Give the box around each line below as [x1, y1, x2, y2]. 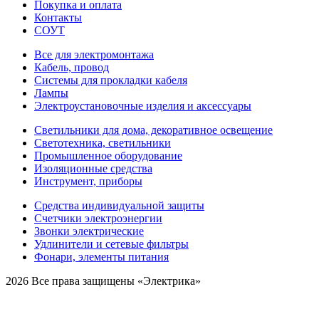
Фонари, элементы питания [34, 250, 169, 263]
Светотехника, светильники [34, 136, 171, 149]
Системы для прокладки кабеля [34, 73, 187, 86]
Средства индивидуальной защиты [34, 199, 204, 211]
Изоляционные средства [34, 162, 152, 174]
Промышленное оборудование [34, 149, 182, 162]
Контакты [34, 11, 82, 23]
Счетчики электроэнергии [34, 211, 162, 224]
